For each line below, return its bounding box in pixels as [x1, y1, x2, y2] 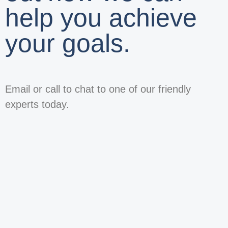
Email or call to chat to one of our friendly [5, 83, 191, 95]
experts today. [5, 98, 69, 110]
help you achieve [5, 3, 197, 32]
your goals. [5, 28, 130, 58]
